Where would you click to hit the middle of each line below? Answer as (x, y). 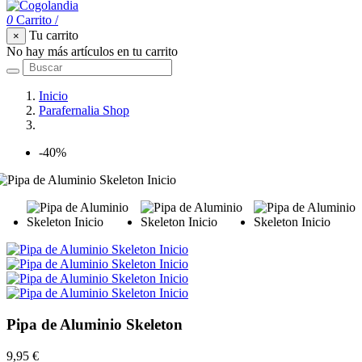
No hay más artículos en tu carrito (92, 52)
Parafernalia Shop (84, 111)
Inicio (53, 96)
